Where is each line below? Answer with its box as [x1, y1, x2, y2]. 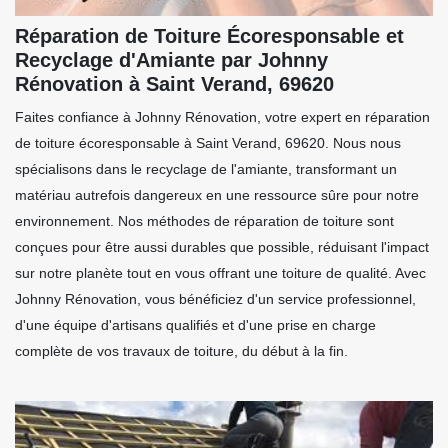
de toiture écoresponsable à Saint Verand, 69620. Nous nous [15, 134, 401, 151]
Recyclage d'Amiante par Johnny [15, 48, 328, 71]
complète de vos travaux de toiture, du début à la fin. [15, 342, 348, 359]
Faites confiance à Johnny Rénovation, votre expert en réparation [15, 108, 430, 125]
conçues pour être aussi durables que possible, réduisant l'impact [15, 238, 429, 255]
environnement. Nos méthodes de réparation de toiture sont [15, 212, 394, 229]
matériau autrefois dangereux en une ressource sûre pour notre [15, 186, 419, 203]
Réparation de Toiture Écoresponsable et [15, 24, 404, 47]
